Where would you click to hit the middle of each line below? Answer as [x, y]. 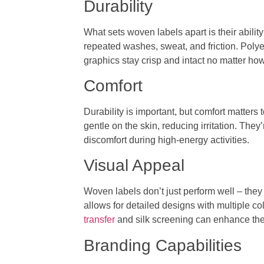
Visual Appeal [134, 166]
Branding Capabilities [163, 245]
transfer [100, 220]
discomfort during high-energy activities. [167, 140]
